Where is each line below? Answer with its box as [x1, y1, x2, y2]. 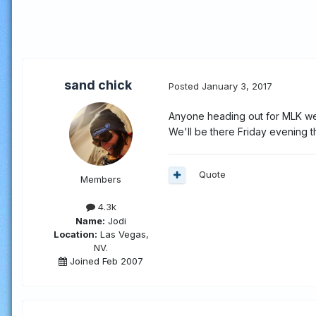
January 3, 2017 [202, 80, 272, 92]
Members [80, 174, 121, 186]
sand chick [64, 78, 132, 93]
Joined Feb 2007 [67, 255, 143, 267]
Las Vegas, [97, 228, 149, 240]
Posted [169, 80, 202, 92]
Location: [53, 228, 97, 240]
